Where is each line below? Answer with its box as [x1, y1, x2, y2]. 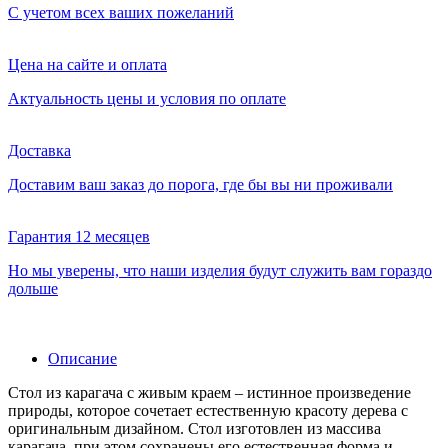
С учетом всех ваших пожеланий [8, 4, 234, 22]
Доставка [8, 142, 71, 160]
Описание [48, 350, 117, 368]
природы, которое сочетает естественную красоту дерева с [8, 402, 408, 420]
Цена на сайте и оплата [8, 56, 167, 74]
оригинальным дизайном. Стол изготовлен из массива [8, 420, 381, 438]
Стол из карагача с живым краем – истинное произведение [8, 384, 411, 402]
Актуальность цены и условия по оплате [8, 90, 286, 108]
